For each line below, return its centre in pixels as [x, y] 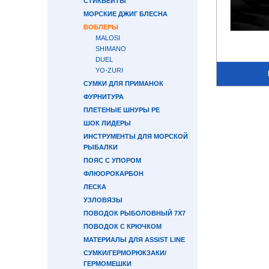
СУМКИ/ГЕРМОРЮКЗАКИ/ [125, 253]
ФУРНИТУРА [104, 97]
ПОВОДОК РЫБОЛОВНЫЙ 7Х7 [134, 213]
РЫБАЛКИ [101, 147]
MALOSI [108, 38]
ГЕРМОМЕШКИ [107, 264]
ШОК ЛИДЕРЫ [107, 123]
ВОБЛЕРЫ [101, 27]
